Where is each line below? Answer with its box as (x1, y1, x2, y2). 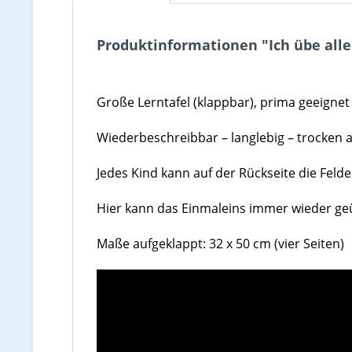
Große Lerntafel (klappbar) (97, 93, 254, 111)
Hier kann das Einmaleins (97, 200, 246, 217)
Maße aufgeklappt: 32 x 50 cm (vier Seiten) (97, 235, 344, 252)
